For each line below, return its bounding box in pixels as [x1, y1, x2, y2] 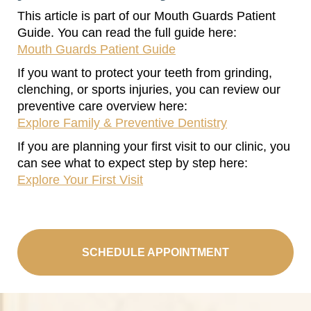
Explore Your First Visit [17, 172, 143, 187]
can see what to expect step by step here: [17, 155, 248, 170]
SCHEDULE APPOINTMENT [82, 246, 229, 258]
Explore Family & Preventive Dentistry [17, 115, 227, 130]
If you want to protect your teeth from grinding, [17, 65, 272, 80]
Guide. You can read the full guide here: [17, 25, 237, 40]
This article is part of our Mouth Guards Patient [17, 8, 276, 23]
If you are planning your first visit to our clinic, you [17, 139, 290, 153]
